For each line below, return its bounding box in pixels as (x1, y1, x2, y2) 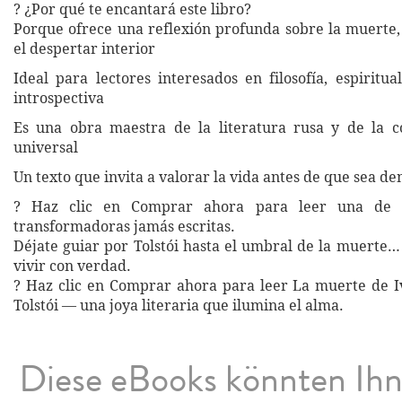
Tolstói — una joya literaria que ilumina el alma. (13, 295, 344, 315)
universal (13, 137, 78, 157)
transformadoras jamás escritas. (13, 216, 235, 236)
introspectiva (13, 88, 104, 108)
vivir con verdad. (13, 256, 131, 275)
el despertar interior (13, 39, 155, 58)
